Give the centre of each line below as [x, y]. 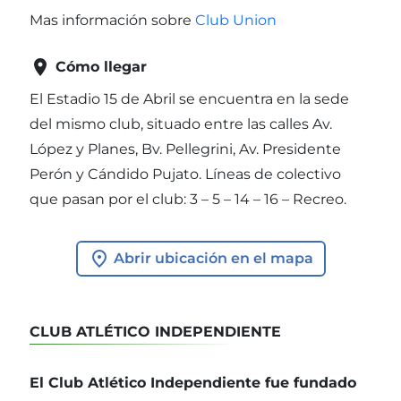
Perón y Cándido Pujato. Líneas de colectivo [185, 174]
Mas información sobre [112, 20]
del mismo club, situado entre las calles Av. [181, 124]
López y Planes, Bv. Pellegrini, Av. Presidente [185, 149]
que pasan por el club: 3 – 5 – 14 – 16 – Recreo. [188, 199]
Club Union [236, 20]
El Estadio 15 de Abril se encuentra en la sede [189, 98]
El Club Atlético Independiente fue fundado [193, 383]
